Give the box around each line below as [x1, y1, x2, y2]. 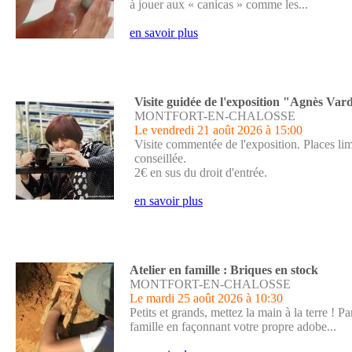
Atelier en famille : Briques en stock [130, 263, 318, 277]
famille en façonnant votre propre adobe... [130, 320, 336, 333]
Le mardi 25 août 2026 [130, 291, 243, 305]
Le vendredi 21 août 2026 [134, 123, 262, 137]
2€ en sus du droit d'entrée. [134, 166, 267, 179]
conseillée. [134, 152, 186, 165]
